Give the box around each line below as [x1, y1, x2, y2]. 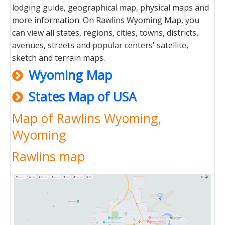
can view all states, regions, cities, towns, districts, [12, 27, 198, 38]
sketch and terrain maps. [12, 52, 105, 63]
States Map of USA [29, 88, 137, 105]
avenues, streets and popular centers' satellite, [12, 40, 188, 51]
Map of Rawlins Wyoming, [12, 109, 161, 127]
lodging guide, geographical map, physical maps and [12, 2, 209, 13]
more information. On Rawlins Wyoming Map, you [12, 15, 199, 26]
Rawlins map [12, 148, 85, 165]
